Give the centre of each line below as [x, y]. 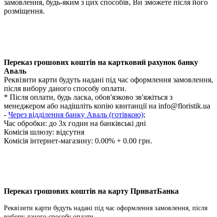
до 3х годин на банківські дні [97, 123]
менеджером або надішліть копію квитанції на [81, 106]
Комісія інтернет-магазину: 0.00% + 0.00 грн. [78, 140]
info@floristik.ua [184, 106]
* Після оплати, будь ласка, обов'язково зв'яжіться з [88, 97]
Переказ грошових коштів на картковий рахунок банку [101, 62]
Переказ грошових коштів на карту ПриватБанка [91, 191]
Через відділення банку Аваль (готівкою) [76, 114]
